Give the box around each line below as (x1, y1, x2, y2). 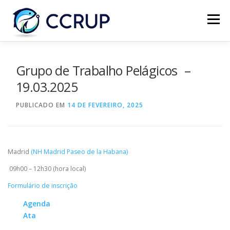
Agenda (23, 199, 50, 209)
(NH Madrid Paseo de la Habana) (31, 147, 128, 156)
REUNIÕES (128, 56, 164, 64)
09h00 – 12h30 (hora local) (8, 164, 86, 174)
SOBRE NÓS (16, 56, 58, 64)
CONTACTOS (148, 95, 196, 103)
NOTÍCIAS (75, 56, 111, 64)
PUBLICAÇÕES (80, 95, 131, 103)
